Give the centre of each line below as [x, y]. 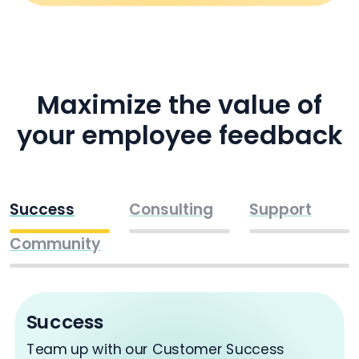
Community [55, 244]
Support [280, 210]
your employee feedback [179, 135]
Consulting [171, 210]
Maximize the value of [179, 105]
